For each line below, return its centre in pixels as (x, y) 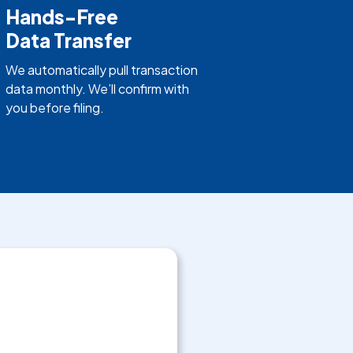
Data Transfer (68, 40)
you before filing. (54, 107)
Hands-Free (61, 16)
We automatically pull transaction (101, 69)
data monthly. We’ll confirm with (97, 88)
